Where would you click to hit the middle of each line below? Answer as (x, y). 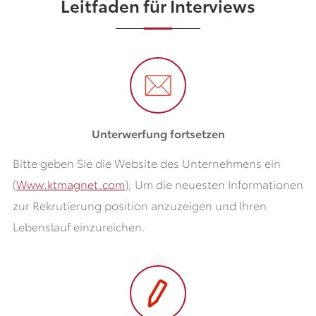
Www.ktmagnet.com (70, 183)
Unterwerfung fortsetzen (158, 133)
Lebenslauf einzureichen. (79, 226)
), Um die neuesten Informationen (214, 183)
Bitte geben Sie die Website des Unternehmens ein (146, 162)
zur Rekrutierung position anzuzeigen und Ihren (139, 205)
